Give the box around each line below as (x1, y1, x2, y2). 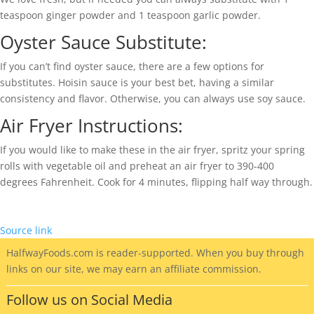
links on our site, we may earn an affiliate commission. (6, 262, 261, 276)
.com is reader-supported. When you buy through (70, 246, 304, 260)
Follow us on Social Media (6, 290, 172, 310)
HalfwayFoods (6, 246, 71, 260)
